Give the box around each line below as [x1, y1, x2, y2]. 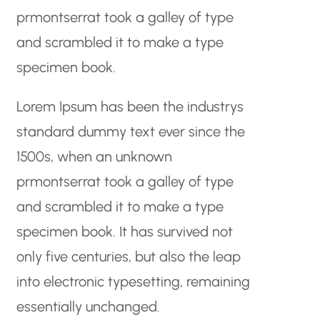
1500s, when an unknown [16, 147, 172, 165]
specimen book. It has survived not [16, 222, 233, 240]
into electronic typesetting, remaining [16, 272, 250, 290]
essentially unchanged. [16, 297, 160, 315]
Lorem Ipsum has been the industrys [16, 97, 244, 115]
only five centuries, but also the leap [16, 247, 241, 265]
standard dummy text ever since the [16, 122, 245, 140]
